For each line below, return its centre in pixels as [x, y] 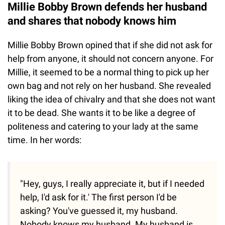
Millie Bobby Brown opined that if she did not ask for [110, 45]
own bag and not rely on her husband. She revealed [109, 86]
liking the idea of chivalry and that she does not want [111, 99]
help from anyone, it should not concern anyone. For [110, 59]
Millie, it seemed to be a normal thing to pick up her [108, 72]
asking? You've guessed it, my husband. [99, 211]
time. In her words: [44, 140]
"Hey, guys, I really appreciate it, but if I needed [112, 184]
